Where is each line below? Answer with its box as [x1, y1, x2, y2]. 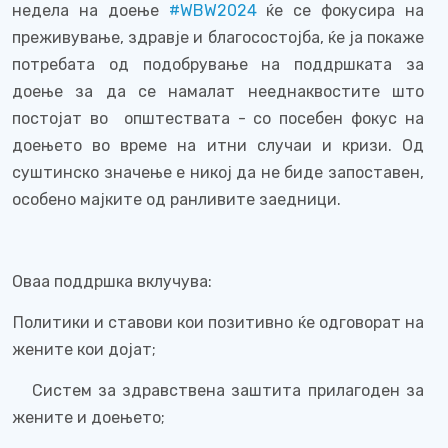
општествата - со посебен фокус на [123, 109, 424, 128]
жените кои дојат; [12, 340, 156, 359]
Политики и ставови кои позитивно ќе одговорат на [12, 313, 424, 332]
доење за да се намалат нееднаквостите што [12, 82, 424, 101]
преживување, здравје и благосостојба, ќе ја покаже [12, 28, 424, 47]
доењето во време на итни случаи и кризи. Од [12, 136, 424, 155]
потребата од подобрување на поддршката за [12, 55, 424, 74]
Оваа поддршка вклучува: [12, 272, 212, 291]
